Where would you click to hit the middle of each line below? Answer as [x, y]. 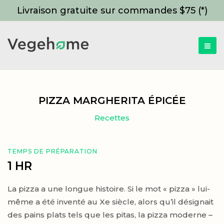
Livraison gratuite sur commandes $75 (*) [112, 10]
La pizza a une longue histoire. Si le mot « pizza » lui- [109, 189]
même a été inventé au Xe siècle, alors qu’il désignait [110, 202]
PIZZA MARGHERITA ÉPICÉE [112, 100]
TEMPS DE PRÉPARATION [53, 151]
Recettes [112, 118]
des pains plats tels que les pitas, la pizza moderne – [110, 215]
